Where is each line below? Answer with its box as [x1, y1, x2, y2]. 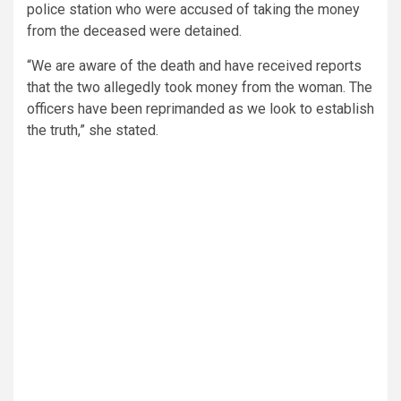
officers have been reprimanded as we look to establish [27, 99, 374, 117]
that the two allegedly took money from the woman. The [27, 78, 372, 96]
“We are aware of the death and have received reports [27, 56, 362, 74]
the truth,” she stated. [27, 121, 158, 139]
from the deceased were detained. [27, 21, 242, 39]
